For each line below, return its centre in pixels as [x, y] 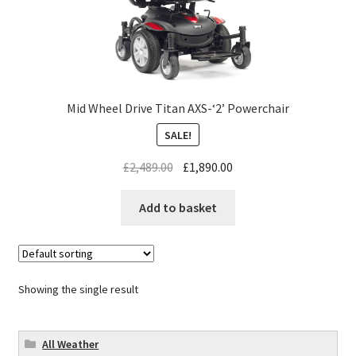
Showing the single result [78, 289]
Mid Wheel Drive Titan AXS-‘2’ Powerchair [178, 108]
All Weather [71, 344]
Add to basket [178, 208]
